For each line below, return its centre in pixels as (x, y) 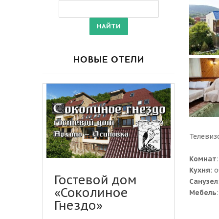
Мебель (203, 193)
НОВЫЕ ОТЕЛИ (109, 60)
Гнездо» (78, 206)
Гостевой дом (96, 180)
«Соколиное (91, 193)
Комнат (203, 159)
